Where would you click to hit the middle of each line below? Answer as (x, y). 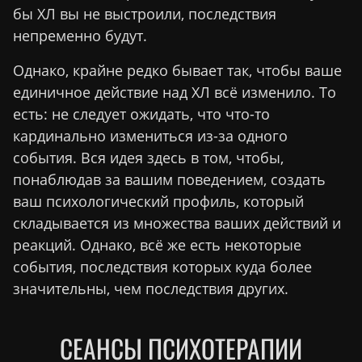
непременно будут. (80, 36)
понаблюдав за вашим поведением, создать (169, 180)
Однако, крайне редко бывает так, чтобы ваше (177, 71)
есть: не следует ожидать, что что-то (141, 114)
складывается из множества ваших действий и (177, 223)
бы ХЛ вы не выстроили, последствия (145, 14)
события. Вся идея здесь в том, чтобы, (148, 158)
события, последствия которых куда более (162, 267)
